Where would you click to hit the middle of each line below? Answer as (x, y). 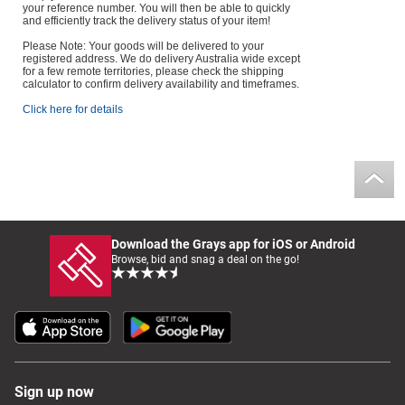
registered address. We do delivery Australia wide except (161, 59)
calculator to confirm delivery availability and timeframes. (160, 84)
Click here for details (72, 109)
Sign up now (54, 391)
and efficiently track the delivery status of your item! (146, 21)
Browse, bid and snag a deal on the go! (205, 259)
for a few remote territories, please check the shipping (153, 71)
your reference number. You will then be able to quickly (156, 8)
